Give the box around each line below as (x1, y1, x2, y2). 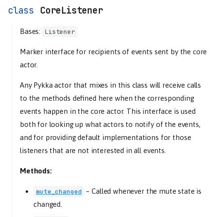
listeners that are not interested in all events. (20, 146, 166, 155)
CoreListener (40, 4, 103, 16)
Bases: (20, 27, 42, 35)
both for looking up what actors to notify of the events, (20, 120, 201, 128)
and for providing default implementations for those (20, 133, 191, 141)
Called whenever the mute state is (92, 187, 202, 195)
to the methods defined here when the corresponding (20, 94, 194, 102)
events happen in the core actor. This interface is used (20, 107, 196, 115)
